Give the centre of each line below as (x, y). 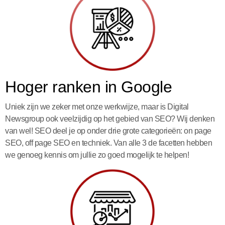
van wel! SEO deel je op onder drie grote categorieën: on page (108, 131)
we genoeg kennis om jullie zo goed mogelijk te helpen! (97, 155)
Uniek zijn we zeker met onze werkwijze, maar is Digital (97, 106)
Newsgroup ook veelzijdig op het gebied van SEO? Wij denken (110, 119)
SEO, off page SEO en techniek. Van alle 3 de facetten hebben (108, 143)
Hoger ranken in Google (88, 87)
